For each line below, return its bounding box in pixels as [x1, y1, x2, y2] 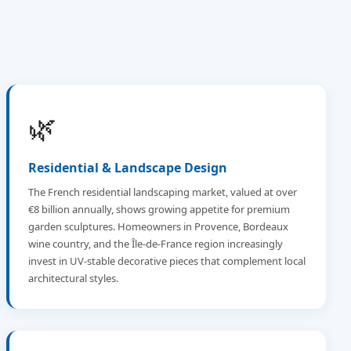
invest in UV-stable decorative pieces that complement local [28, 254, 306, 268]
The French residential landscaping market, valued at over [28, 185, 297, 199]
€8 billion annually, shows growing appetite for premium [28, 202, 290, 216]
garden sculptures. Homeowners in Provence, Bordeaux [28, 219, 288, 233]
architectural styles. [28, 271, 118, 285]
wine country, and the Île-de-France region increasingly [28, 237, 283, 251]
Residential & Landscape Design [28, 159, 227, 176]
